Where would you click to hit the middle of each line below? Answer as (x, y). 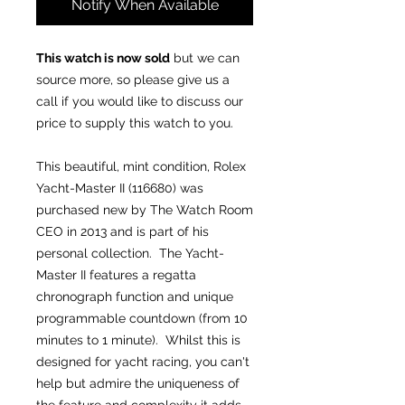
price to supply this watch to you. (135, 123)
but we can (205, 58)
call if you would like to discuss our (140, 101)
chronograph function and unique (135, 297)
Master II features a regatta (116, 275)
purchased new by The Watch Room (145, 210)
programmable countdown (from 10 (142, 318)
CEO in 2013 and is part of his (122, 231)
